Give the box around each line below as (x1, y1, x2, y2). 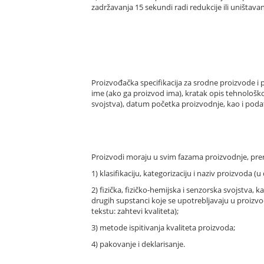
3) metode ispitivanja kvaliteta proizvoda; (91, 222, 235, 233)
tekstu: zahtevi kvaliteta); (91, 205, 179, 216)
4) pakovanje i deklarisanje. (91, 238, 185, 249)
